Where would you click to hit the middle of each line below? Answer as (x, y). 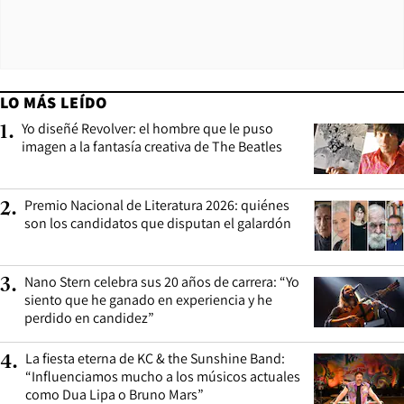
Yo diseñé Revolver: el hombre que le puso (147, 129)
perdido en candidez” (89, 318)
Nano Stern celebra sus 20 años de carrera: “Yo (162, 282)
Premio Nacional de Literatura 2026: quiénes (157, 206)
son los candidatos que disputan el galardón (158, 224)
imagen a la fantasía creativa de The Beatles (152, 147)
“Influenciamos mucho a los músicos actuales (163, 377)
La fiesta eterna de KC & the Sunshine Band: (155, 359)
